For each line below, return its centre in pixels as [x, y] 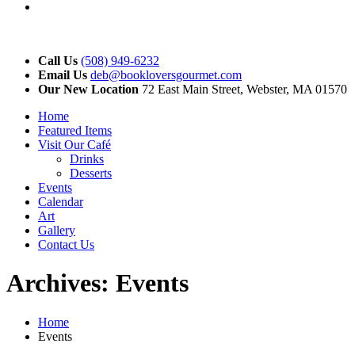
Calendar [61, 202]
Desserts [91, 173]
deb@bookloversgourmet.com [166, 75]
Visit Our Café [74, 145]
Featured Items [75, 130]
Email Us [63, 75]
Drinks [87, 159]
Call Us [58, 61]
